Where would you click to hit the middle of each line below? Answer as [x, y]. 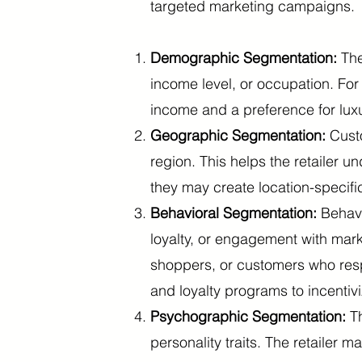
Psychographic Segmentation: [250, 316]
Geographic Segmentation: [238, 135]
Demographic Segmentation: [244, 58]
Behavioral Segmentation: [236, 213]
